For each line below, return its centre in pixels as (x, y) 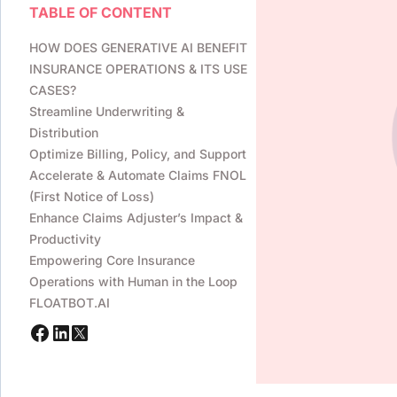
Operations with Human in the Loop (133, 281)
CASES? (53, 90)
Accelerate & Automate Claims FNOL (138, 175)
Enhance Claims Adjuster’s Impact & (136, 218)
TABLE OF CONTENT (101, 12)
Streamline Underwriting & (107, 111)
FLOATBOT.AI (70, 303)
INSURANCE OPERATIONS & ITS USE (138, 69)
